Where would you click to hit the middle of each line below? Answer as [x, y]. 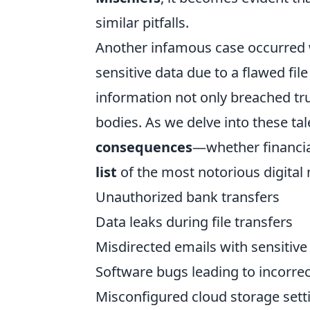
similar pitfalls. [142, 22]
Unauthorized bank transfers [188, 197]
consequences [144, 147]
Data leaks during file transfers [194, 221]
